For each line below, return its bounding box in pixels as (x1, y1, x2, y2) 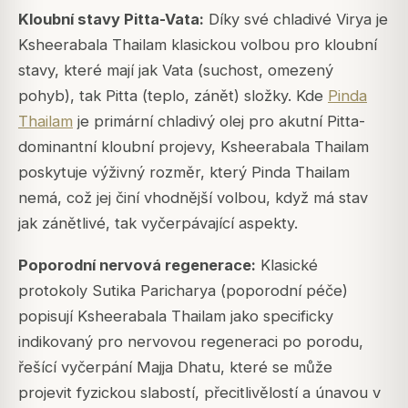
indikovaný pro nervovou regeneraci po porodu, (18, 332, 363, 352)
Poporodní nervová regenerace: (18, 256, 256, 275)
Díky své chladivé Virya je (204, 10, 388, 28)
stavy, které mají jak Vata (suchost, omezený (18, 61, 333, 79)
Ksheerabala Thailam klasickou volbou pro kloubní (18, 36, 377, 54)
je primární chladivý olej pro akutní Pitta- (73, 112, 365, 130)
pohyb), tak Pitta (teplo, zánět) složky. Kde (18, 87, 328, 105)
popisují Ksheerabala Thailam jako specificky (18, 307, 333, 326)
